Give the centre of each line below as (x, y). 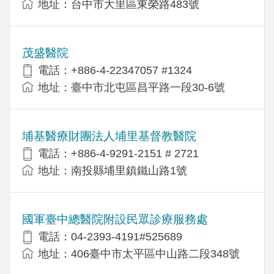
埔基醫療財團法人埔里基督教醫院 (109, 136)
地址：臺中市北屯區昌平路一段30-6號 (131, 87)
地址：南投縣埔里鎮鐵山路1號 (113, 170)
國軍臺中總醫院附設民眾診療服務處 (115, 219)
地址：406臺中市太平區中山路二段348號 (139, 254)
